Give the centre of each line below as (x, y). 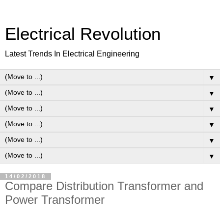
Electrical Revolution (83, 34)
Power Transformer (55, 200)
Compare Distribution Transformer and (104, 186)
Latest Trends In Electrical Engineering (72, 54)
